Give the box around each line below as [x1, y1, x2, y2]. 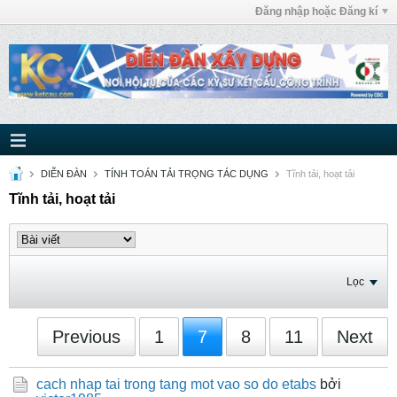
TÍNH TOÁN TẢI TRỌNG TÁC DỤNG [105, 168, 269, 179]
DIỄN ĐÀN [41, 168, 87, 179]
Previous [52, 327, 121, 346]
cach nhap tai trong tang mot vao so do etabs [36, 377, 316, 392]
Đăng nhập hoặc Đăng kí [255, 5, 378, 18]
